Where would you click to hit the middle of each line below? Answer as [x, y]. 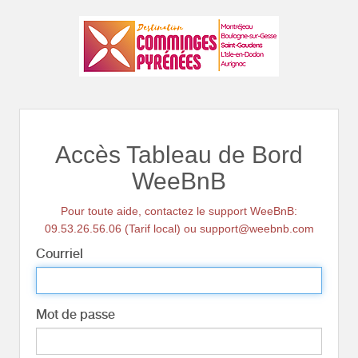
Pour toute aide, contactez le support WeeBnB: [179, 211]
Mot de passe [76, 314]
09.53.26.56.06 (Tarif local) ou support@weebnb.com [179, 229]
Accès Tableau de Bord [179, 155]
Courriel [60, 254]
